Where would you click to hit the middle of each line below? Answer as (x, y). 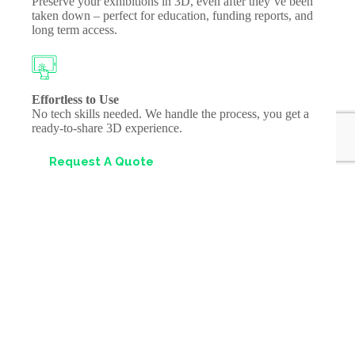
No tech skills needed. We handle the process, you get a (170, 114)
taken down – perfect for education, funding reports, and (172, 16)
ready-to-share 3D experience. (107, 128)
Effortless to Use (75, 100)
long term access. (74, 30)
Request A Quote (101, 162)
